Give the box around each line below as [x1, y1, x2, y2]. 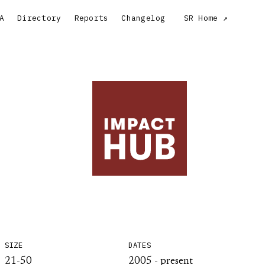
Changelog [121, 13, 166, 23]
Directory [17, 13, 62, 23]
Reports [74, 13, 109, 23]
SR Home [183, 13, 218, 23]
